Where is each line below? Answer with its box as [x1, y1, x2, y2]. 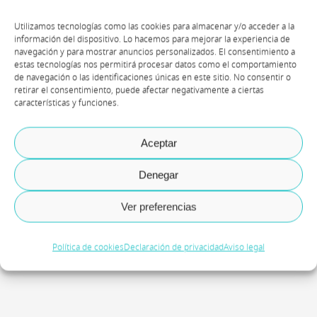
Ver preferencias [120, 200, 197, 212]
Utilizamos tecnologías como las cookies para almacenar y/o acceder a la [14, 20, 294, 33]
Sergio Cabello [21, 57, 140, 83]
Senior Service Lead [21, 101, 126, 120]
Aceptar [140, 137, 177, 149]
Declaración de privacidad [124, 241, 224, 254]
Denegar [139, 168, 178, 180]
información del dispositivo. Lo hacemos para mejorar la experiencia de [14, 33, 290, 46]
